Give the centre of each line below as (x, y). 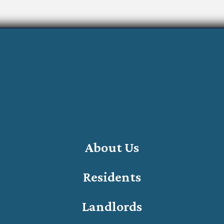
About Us (112, 147)
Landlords (112, 206)
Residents (112, 176)
